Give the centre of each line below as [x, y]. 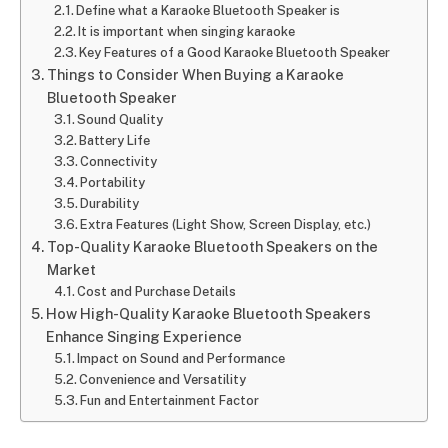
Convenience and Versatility [163, 379]
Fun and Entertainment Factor [170, 400]
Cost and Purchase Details [157, 291]
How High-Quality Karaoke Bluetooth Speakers [208, 313]
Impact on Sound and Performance [181, 358]
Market [71, 269]
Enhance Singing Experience [143, 336]
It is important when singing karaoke [187, 31]
